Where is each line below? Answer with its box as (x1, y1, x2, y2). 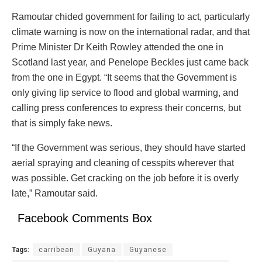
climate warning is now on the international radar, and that (12, 26, 250, 37)
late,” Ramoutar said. (12, 188, 98, 198)
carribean (39, 245, 74, 254)
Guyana (88, 245, 116, 254)
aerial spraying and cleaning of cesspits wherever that (12, 157, 234, 168)
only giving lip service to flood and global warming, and (12, 87, 239, 98)
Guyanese (129, 245, 167, 254)
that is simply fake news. (12, 118, 112, 128)
